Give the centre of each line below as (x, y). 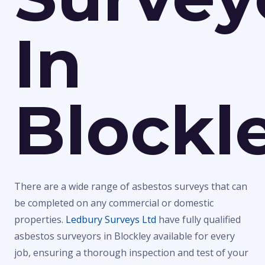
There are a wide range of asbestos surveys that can (131, 187)
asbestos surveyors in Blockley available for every (125, 236)
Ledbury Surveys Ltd (111, 220)
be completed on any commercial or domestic (114, 203)
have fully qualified (198, 220)
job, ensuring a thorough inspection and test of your (131, 253)
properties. (40, 220)
